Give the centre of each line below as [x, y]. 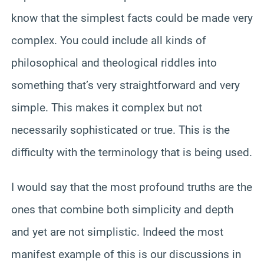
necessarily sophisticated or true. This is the [121, 130]
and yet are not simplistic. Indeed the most [117, 232]
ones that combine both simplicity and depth [122, 209]
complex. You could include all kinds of [109, 40]
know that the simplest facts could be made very [132, 18]
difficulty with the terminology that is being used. [132, 152]
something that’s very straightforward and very [126, 85]
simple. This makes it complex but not [107, 107]
